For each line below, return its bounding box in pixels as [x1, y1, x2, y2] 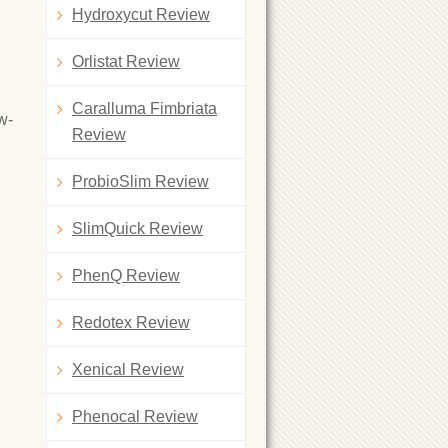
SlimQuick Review [72, 219, 203, 237]
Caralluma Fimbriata [72, 99, 217, 117]
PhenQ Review [72, 266, 180, 284]
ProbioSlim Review [72, 172, 209, 190]
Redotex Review [72, 313, 190, 331]
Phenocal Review [72, 407, 198, 425]
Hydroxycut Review [72, 5, 210, 23]
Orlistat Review [72, 52, 180, 70]
